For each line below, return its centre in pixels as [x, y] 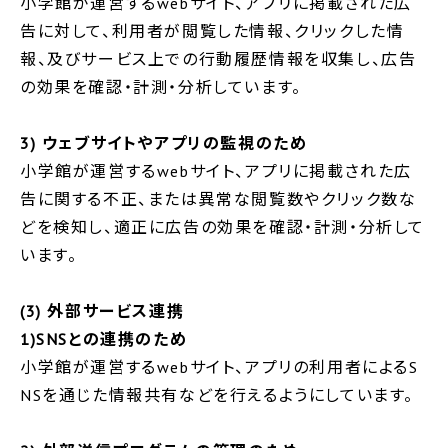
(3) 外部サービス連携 [102, 310]
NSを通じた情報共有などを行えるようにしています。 [217, 394]
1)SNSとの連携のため [104, 338]
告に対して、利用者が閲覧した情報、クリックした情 [212, 30]
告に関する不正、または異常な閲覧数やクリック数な [218, 198]
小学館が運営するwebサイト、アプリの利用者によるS [219, 366]
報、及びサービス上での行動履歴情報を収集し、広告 [218, 58]
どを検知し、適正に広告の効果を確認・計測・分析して [223, 226]
